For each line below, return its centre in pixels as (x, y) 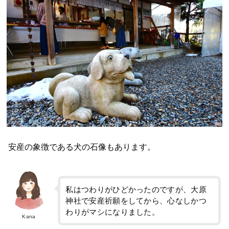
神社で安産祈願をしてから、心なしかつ (136, 201)
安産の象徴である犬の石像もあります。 (82, 147)
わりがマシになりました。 (113, 212)
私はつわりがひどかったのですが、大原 (136, 189)
